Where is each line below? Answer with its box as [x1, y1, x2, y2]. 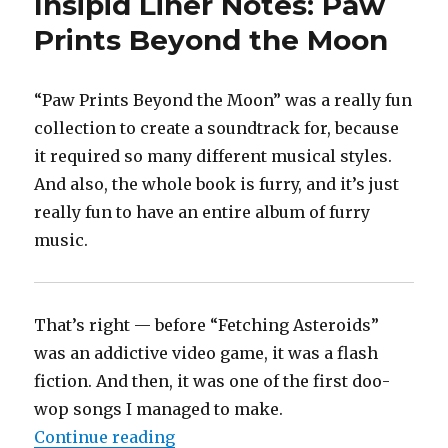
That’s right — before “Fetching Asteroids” [34, 315, 380, 336]
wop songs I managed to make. [34, 399, 284, 420]
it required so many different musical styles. [34, 146, 393, 167]
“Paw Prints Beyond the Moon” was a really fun [34, 90, 413, 111]
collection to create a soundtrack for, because [34, 118, 400, 139]
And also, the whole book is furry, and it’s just [34, 174, 400, 195]
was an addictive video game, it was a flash [34, 343, 379, 364]
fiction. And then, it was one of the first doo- [34, 371, 391, 392]
